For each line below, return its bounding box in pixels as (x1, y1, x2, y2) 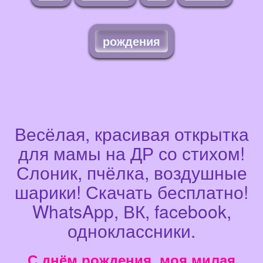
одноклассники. (68, 218, 195, 244)
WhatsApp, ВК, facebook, (32, 198, 231, 224)
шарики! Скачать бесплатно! (15, 179, 248, 205)
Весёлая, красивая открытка (14, 121, 249, 147)
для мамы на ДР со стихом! (18, 140, 245, 166)
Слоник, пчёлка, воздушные (16, 160, 247, 186)
